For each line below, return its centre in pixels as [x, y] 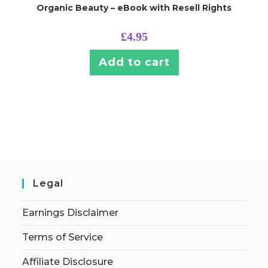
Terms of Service [63, 237]
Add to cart [134, 63]
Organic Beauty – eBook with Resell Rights [134, 8]
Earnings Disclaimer [71, 212]
